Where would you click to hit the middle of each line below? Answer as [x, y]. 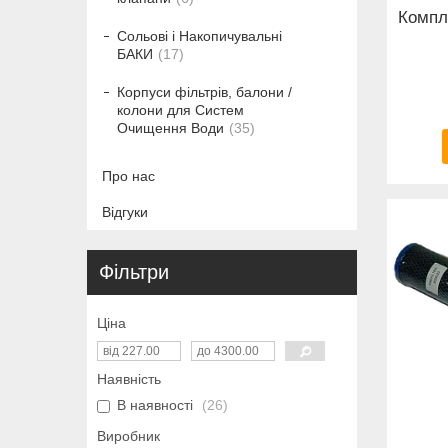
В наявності [155, 405]
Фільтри [134, 272]
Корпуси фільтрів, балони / [204, 92]
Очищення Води [170, 128]
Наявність [129, 379]
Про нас [128, 175]
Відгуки [125, 211]
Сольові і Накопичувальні [199, 36]
